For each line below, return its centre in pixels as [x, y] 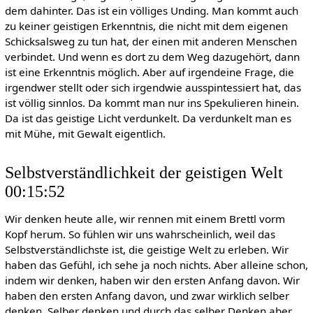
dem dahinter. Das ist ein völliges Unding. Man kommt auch [151, 11]
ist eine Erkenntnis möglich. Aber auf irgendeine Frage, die [149, 72]
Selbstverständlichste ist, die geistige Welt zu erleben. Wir [146, 249]
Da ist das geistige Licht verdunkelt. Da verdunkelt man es [148, 118]
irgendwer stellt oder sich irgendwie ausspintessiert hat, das [153, 88]
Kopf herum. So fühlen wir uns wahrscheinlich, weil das [140, 234]
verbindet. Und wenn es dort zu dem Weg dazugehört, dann [152, 57]
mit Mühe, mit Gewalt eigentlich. [85, 134]
